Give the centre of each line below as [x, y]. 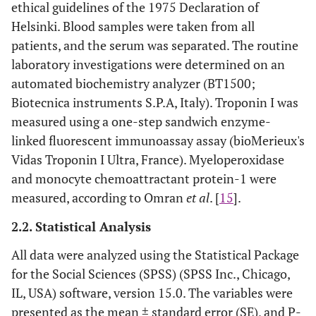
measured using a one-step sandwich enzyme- [141, 121]
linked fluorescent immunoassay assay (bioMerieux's [158, 140]
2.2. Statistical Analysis [81, 226]
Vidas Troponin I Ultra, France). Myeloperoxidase [148, 159]
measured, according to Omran [99, 197]
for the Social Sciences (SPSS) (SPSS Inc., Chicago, [151, 274]
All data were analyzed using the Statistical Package [155, 255]
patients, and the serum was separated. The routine [155, 45]
